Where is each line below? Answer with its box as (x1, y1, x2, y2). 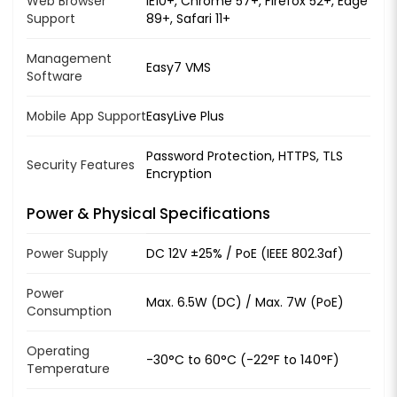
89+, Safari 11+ (146, 9, 230, 27)
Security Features (27, 155, 135, 174)
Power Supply (27, 244, 108, 262)
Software (27, 66, 82, 85)
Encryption (146, 164, 212, 183)
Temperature (27, 359, 110, 378)
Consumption (27, 301, 112, 320)
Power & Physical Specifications (27, 202, 270, 224)
